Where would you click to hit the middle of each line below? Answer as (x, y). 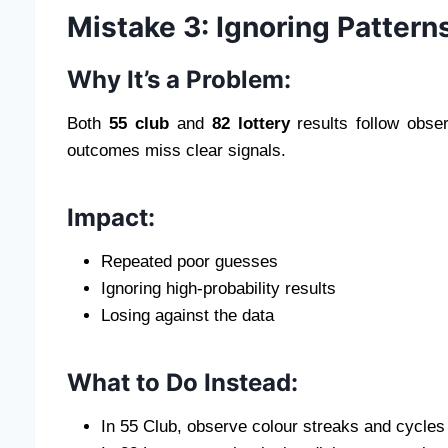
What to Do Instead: (182, 382)
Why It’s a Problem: (179, 79)
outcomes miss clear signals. (176, 150)
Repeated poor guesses (189, 261)
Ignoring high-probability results (218, 288)
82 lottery (250, 123)
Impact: (111, 217)
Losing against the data (187, 315)
